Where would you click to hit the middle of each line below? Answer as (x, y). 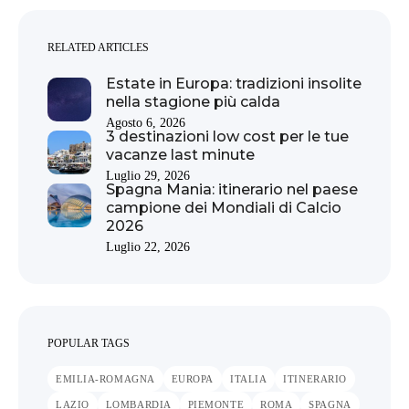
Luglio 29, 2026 (148, 175)
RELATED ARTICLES (98, 47)
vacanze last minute (180, 154)
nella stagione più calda (193, 101)
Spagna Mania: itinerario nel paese (232, 189)
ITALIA (249, 378)
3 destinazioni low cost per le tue (227, 136)
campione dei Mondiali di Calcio (224, 207)
